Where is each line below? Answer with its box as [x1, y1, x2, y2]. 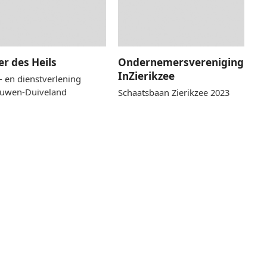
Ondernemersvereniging [118, 55, 244, 69]
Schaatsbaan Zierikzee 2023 [118, 86, 230, 98]
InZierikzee [118, 69, 175, 83]
